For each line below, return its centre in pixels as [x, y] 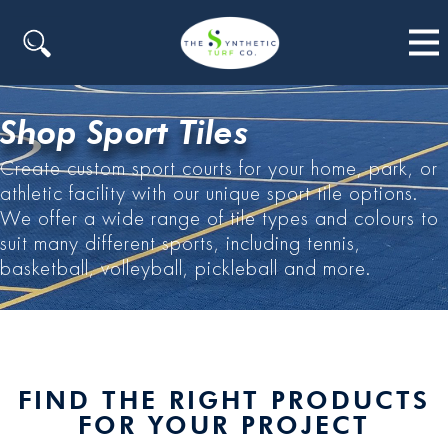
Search [33, 22]
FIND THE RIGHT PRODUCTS [224, 400]
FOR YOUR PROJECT [224, 425]
